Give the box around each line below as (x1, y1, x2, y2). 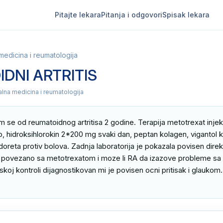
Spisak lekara (162, 10, 210, 19)
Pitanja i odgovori (101, 10, 162, 19)
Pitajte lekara (54, 10, 101, 19)
